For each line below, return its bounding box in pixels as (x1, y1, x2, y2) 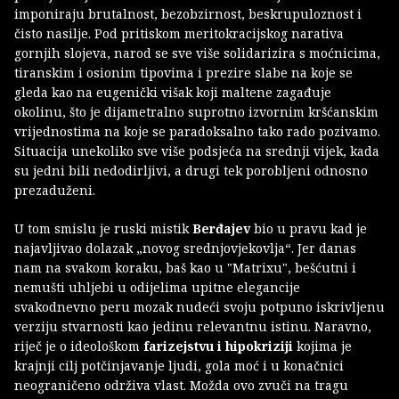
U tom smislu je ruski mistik (14, 220, 192, 238)
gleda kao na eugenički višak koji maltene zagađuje (14, 84, 331, 102)
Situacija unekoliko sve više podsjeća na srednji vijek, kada (14, 142, 379, 160)
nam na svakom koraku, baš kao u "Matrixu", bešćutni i (14, 259, 356, 277)
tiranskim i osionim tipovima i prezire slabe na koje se (14, 64, 353, 82)
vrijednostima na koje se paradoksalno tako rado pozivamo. (14, 123, 380, 141)
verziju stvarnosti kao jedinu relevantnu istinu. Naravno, (14, 318, 371, 336)
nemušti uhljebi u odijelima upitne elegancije (14, 279, 300, 297)
